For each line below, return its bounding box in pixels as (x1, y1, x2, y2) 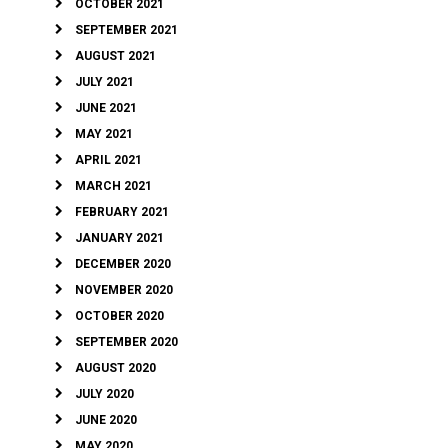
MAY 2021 (75, 127, 133, 142)
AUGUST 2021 (75, 49, 156, 64)
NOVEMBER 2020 (75, 283, 173, 298)
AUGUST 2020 (75, 361, 156, 376)
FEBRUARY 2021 (75, 205, 169, 220)
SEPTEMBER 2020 (75, 335, 178, 350)
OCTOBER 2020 (75, 309, 164, 324)
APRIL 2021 (75, 153, 142, 168)
